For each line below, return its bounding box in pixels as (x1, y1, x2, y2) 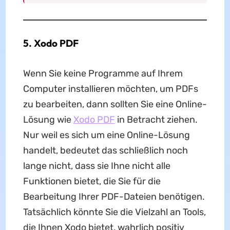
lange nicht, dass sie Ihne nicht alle (23, 160, 170, 172)
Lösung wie (23, 114, 73, 126)
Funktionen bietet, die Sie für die (23, 176, 161, 187)
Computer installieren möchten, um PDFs (23, 83, 198, 95)
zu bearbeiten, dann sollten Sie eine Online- (23, 99, 207, 110)
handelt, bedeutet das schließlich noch (23, 145, 188, 157)
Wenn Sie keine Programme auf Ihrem (23, 68, 183, 80)
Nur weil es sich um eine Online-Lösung (23, 129, 190, 141)
